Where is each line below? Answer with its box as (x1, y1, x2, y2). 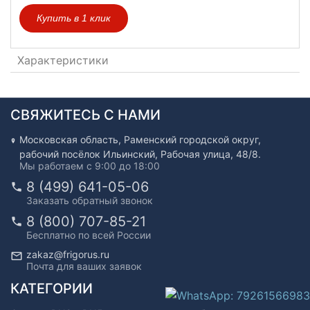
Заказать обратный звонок (26, 194, 153, 207)
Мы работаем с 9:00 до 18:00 (19, 160, 161, 172)
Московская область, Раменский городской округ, (19, 134, 262, 146)
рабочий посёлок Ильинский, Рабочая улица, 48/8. (19, 148, 262, 161)
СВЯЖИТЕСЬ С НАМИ (10, 107, 161, 124)
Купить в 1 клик (37, 12, 111, 24)
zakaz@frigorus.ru (26, 248, 109, 261)
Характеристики (17, 53, 109, 67)
